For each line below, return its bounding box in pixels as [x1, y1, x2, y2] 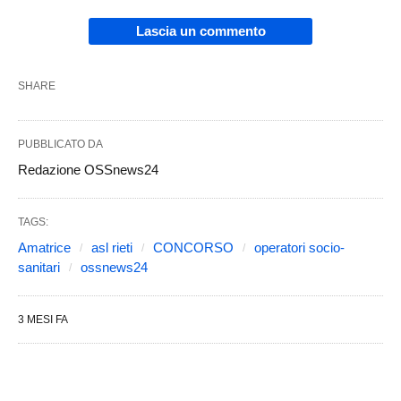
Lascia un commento [135, 22, 266, 38]
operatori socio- [254, 239, 345, 255]
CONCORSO [153, 239, 234, 255]
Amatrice [18, 239, 71, 255]
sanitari [18, 259, 60, 275]
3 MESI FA [18, 312, 68, 326]
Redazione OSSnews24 [18, 161, 158, 177]
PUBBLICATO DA [18, 137, 103, 150]
